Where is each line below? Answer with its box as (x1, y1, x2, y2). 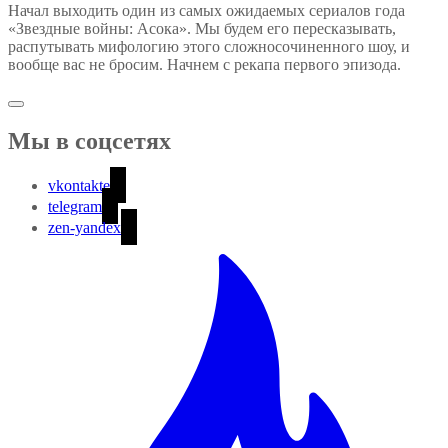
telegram (48, 197, 102, 215)
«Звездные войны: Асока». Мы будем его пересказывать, (8, 19, 396, 37)
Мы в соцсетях (8, 127, 171, 154)
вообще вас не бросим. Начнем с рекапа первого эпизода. (8, 55, 405, 73)
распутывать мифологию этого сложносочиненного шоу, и (8, 37, 410, 55)
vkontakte (48, 176, 110, 194)
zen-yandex (48, 218, 121, 236)
